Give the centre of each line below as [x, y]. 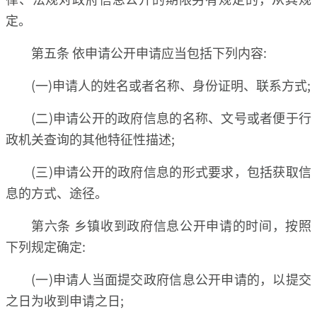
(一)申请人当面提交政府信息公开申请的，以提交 [171, 278]
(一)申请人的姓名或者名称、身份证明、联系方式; [171, 85]
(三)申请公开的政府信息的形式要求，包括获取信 [171, 171]
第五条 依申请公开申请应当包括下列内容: [149, 52]
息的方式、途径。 [57, 192]
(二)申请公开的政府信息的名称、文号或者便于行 [171, 117]
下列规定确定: [46, 246]
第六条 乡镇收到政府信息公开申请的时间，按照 [171, 225]
